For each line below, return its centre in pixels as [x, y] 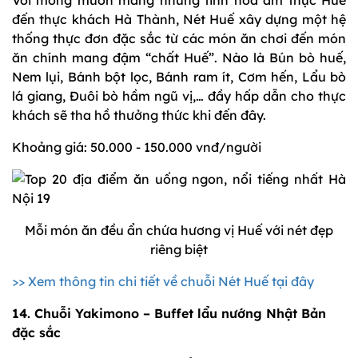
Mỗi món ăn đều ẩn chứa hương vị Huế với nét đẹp [179, 231]
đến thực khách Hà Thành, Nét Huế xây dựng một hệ [179, 20]
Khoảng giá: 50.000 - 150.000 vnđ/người [137, 147]
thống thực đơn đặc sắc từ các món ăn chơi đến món [179, 39]
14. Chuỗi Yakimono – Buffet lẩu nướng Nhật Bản [169, 314]
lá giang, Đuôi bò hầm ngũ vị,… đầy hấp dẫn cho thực [179, 96]
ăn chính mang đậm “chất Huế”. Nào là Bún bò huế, [179, 58]
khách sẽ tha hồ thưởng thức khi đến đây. [139, 115]
